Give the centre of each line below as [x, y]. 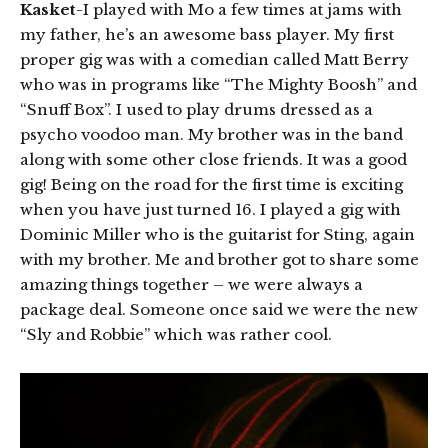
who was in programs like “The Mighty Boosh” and [218, 84]
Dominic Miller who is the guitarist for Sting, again [217, 234]
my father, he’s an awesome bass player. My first [207, 34]
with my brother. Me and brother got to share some [219, 259]
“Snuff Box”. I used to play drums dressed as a [196, 109]
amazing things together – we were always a [191, 284]
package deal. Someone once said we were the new [219, 309]
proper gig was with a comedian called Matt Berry [214, 59]
